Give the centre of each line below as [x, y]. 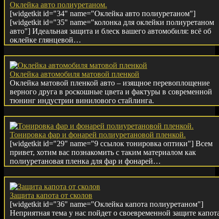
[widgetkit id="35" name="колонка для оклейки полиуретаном [112, 22]
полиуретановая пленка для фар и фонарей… [85, 161]
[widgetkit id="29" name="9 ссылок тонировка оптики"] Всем [111, 144]
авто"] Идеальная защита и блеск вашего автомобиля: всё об [110, 31]
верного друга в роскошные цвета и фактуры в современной [111, 92]
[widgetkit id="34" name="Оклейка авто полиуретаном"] [103, 14]
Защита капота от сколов [51, 196]
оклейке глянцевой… [45, 40]
